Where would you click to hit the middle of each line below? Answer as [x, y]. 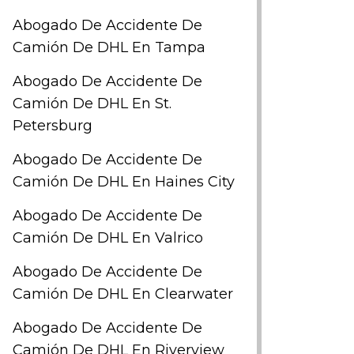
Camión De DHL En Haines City [124, 182]
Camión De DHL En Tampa [109, 47]
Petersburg [53, 126]
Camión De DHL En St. [92, 104]
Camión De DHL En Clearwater [123, 294]
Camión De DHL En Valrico [108, 238]
